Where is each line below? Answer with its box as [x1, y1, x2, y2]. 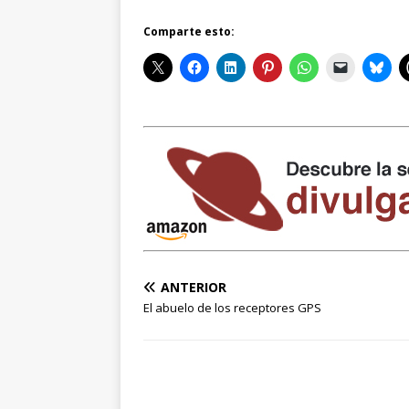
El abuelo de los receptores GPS [143, 299, 321, 317]
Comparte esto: [143, 24, 235, 40]
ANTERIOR [161, 278, 226, 297]
